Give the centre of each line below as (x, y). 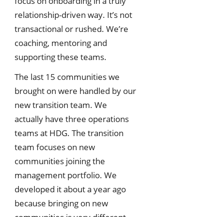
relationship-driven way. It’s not (73, 15)
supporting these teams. (61, 57)
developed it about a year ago (70, 189)
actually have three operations (72, 119)
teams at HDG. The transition (69, 133)
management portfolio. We (66, 175)
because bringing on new (61, 203)
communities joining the (60, 161)
